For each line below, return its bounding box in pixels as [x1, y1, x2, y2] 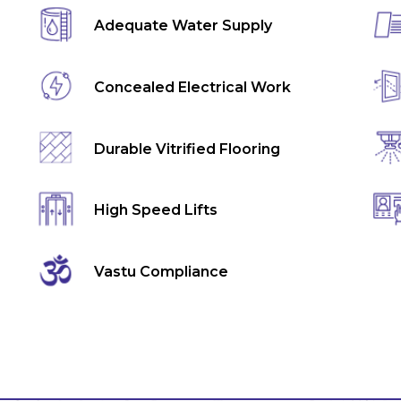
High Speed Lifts [93, 201, 218, 219]
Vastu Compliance [93, 262, 228, 280]
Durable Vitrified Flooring [93, 140, 280, 158]
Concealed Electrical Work [93, 78, 291, 96]
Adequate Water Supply [93, 17, 272, 35]
